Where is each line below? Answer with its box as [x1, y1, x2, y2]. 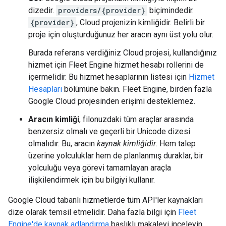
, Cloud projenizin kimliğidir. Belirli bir [76, 18, 205, 27]
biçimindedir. [147, 6, 194, 15]
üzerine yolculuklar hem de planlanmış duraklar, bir [28, 151, 203, 160]
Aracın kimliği [28, 115, 79, 124]
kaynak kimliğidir [97, 139, 156, 148]
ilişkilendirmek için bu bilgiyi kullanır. [28, 175, 155, 185]
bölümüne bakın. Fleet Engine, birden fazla [62, 84, 212, 94]
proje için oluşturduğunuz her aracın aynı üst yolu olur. [28, 30, 213, 39]
